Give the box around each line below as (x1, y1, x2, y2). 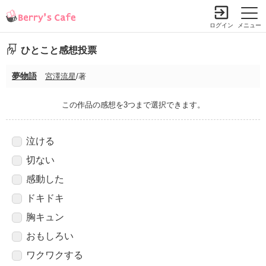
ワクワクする (26, 249, 83, 260)
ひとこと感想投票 (20, 45, 97, 55)
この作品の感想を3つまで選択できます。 (61, 100, 205, 109)
